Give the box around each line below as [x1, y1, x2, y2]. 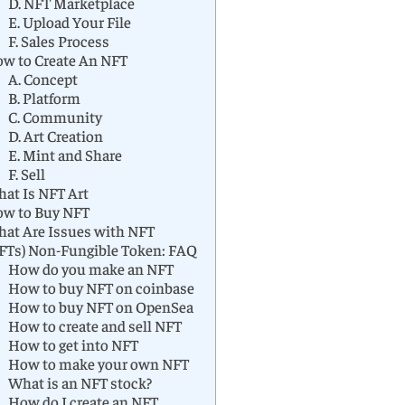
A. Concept [7, 69, 78, 89]
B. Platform [7, 88, 80, 108]
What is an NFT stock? [7, 372, 152, 393]
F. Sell [7, 164, 45, 184]
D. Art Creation [7, 126, 103, 146]
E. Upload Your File [7, 12, 131, 33]
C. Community [7, 107, 102, 127]
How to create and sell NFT [7, 316, 182, 336]
